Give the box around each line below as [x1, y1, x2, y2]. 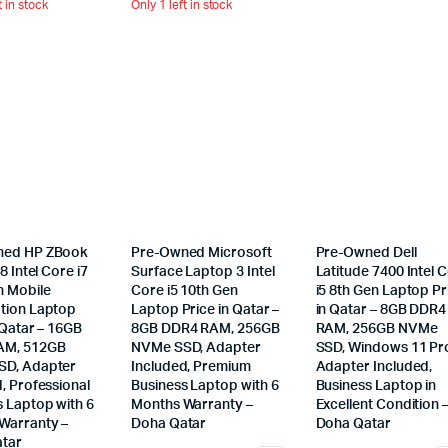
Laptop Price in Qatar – [131, 302, 280, 317]
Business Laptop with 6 [131, 378, 279, 393]
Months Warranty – [131, 397, 253, 412]
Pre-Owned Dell [315, 245, 417, 260]
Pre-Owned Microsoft [131, 245, 272, 260]
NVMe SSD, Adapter [131, 340, 261, 355]
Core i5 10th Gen [131, 283, 238, 298]
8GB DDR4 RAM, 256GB [131, 321, 280, 336]
